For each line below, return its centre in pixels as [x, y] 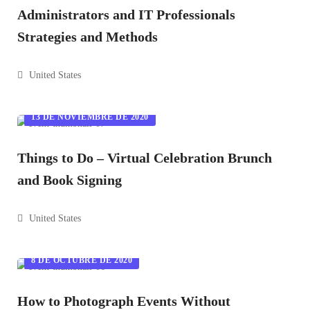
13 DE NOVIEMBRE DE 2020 [90, 117]
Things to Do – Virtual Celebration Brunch [145, 158]
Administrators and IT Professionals [126, 15]
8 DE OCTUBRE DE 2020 [82, 260]
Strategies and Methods [88, 37]
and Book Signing [70, 180]
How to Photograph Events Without [124, 301]
